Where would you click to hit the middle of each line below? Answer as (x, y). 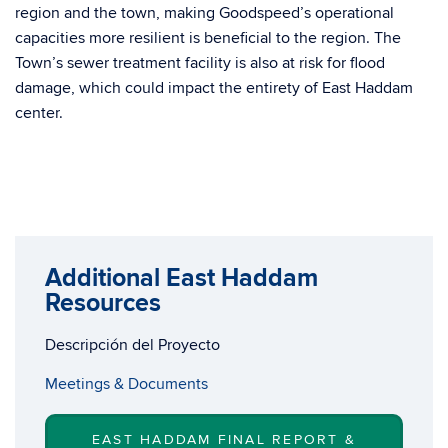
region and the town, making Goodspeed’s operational (204, 13)
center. (39, 113)
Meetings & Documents (126, 384)
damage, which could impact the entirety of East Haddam (214, 88)
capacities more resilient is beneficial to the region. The (208, 38)
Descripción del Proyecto (132, 345)
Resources (103, 303)
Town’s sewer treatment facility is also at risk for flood (200, 63)
